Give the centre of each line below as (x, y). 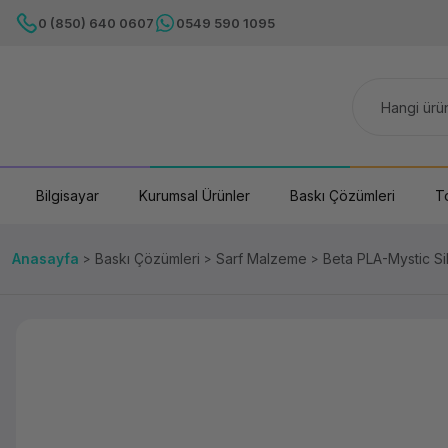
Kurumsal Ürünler (194, 195)
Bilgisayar (67, 195)
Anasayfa (45, 258)
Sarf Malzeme (261, 258)
